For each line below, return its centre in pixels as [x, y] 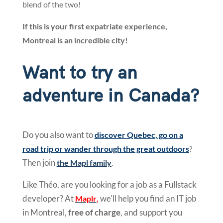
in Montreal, [45, 213]
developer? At [49, 199]
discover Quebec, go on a [139, 135]
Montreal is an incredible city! [75, 40]
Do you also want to [58, 135]
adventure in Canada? [111, 97]
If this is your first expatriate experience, [95, 26]
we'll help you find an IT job [147, 199]
